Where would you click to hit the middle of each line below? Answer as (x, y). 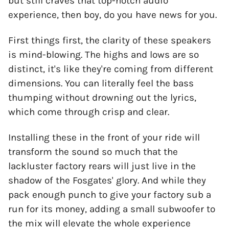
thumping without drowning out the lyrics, (102, 98)
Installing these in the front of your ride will (104, 138)
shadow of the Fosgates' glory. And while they (107, 181)
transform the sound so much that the (93, 152)
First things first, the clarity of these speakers (110, 41)
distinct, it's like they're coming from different (111, 69)
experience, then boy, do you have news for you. (112, 15)
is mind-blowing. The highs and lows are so (104, 55)
